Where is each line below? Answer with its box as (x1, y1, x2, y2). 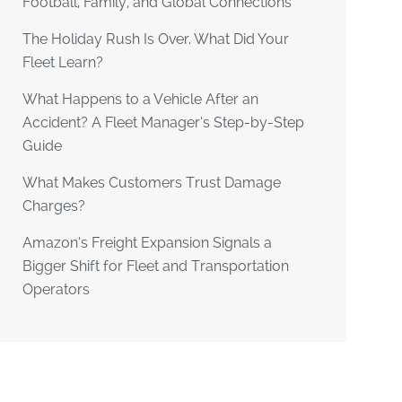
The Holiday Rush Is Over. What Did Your (22, 31, 290, 48)
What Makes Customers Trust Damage (22, 174, 282, 191)
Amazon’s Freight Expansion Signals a (22, 234, 273, 251)
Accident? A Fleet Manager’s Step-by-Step (22, 114, 305, 131)
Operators (22, 281, 91, 298)
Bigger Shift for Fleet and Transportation (22, 258, 290, 275)
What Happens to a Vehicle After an (22, 91, 259, 108)
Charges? (22, 197, 86, 214)
